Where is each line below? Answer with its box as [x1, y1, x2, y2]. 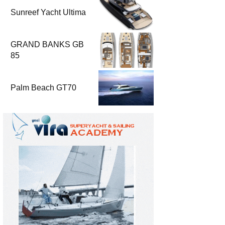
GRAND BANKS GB [11, 40, 84, 49]
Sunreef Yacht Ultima [11, 8, 86, 17]
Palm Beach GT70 [11, 83, 76, 92]
